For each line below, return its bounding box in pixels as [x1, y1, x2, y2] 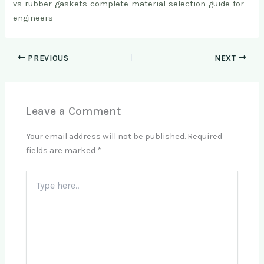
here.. [25, 183, 47, 193]
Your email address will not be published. [26, 131, 186, 142]
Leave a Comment [26, 104, 121, 118]
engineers [13, 12, 54, 23]
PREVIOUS [25, 53, 69, 62]
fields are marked [26, 146, 98, 156]
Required [187, 131, 223, 142]
